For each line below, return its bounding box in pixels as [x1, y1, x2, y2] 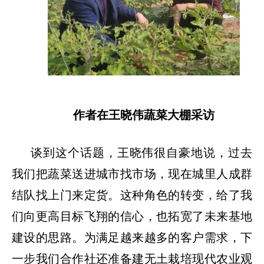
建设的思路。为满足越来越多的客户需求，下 [12, 230, 252, 244]
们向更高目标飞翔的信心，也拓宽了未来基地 [12, 209, 252, 223]
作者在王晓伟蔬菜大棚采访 [73, 108, 214, 121]
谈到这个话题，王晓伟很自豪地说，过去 [31, 146, 252, 159]
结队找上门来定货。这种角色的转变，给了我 [12, 188, 252, 202]
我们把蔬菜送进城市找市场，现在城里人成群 [12, 167, 252, 180]
